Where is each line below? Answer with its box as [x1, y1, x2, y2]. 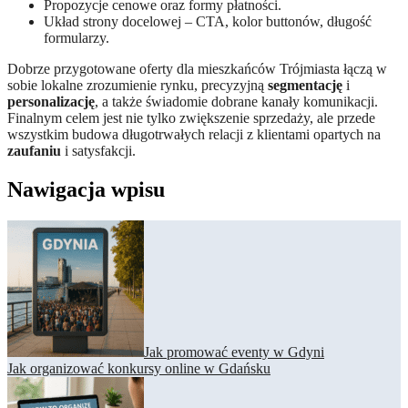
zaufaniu [7, 143, 61, 158]
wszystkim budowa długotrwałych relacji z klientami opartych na [7, 127, 381, 142]
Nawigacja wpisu [7, 177, 165, 201]
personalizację [7, 94, 95, 109]
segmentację [268, 77, 342, 93]
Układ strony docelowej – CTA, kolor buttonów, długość [44, 14, 372, 29]
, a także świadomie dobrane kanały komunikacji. [95, 94, 378, 109]
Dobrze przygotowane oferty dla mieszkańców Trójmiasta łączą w [7, 61, 387, 76]
